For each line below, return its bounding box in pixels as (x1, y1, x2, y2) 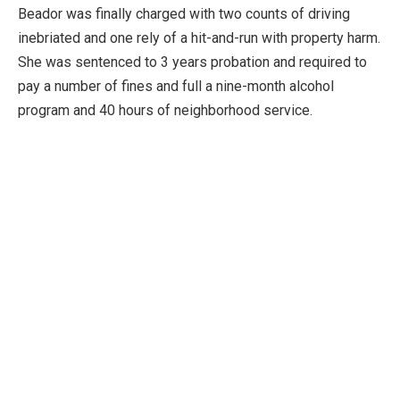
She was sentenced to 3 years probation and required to (18, 53, 367, 71)
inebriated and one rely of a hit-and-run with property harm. (18, 29, 380, 46)
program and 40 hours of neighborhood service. (18, 101, 312, 119)
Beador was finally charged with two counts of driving (18, 4, 350, 22)
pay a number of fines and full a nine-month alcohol (18, 77, 334, 95)
